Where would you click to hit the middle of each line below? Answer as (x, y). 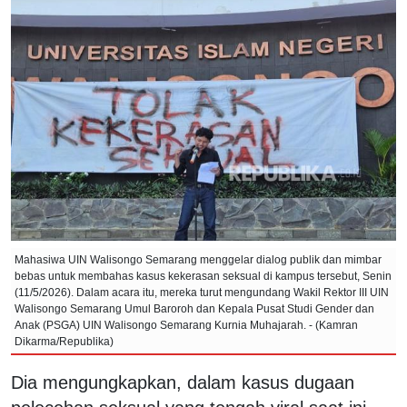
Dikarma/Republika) (64, 341)
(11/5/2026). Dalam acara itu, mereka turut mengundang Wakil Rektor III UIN (202, 292)
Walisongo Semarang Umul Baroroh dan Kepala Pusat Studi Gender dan (194, 308)
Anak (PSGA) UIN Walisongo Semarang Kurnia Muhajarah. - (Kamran (186, 325)
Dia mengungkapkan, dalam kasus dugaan (183, 382)
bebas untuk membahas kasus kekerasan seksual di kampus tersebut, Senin (203, 276)
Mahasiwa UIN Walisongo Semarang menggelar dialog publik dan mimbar (198, 259)
